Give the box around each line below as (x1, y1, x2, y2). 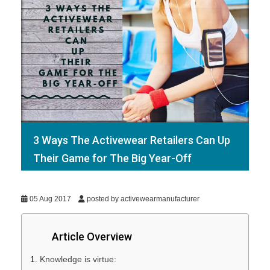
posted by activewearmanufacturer (85, 195, 199, 204)
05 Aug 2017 (28, 195, 78, 204)
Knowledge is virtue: (40, 254, 116, 265)
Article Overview (52, 230, 132, 243)
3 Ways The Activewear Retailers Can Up (33, 134, 230, 147)
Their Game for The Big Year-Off (33, 152, 192, 165)
